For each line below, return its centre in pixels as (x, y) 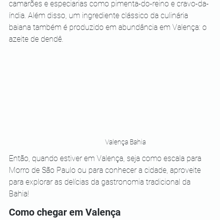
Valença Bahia (125, 142)
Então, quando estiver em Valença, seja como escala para (106, 159)
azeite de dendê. (36, 39)
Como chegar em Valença (65, 212)
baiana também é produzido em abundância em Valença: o (109, 27)
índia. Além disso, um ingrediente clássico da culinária (99, 15)
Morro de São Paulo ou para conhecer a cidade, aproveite (106, 170)
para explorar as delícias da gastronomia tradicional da (101, 182)
